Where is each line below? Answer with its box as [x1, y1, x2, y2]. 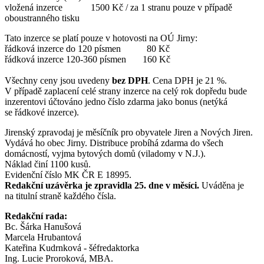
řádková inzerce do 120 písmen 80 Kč [5, 43, 172, 54]
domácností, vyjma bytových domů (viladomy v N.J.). [5, 148, 206, 159]
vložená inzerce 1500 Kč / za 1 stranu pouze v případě [5, 2, 232, 12]
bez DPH [112, 75, 148, 85]
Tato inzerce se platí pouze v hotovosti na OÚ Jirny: [5, 32, 197, 43]
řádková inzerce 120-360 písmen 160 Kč [5, 54, 173, 64]
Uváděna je [202, 180, 244, 190]
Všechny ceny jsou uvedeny [5, 75, 112, 85]
